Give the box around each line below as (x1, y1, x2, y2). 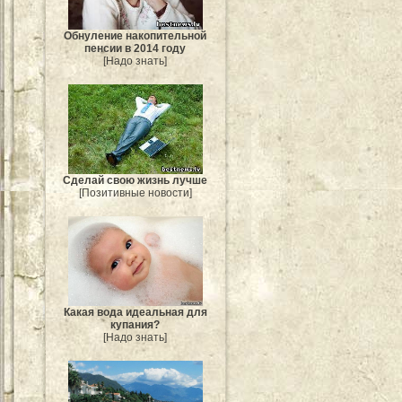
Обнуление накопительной (64, 30, 207, 43)
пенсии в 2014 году (84, 42, 187, 56)
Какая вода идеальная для (64, 306, 207, 319)
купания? (110, 319, 161, 332)
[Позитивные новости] (79, 187, 192, 200)
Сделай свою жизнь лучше (63, 174, 208, 188)
